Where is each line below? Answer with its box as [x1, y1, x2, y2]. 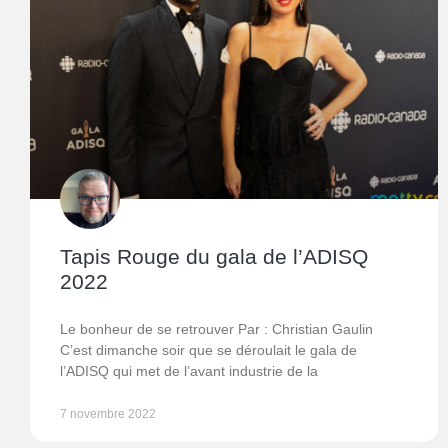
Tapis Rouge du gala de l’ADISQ [60, 245, 368, 269]
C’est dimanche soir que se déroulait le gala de [60, 342, 357, 359]
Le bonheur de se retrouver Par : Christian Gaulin [60, 321, 373, 338]
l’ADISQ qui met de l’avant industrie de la [60, 363, 318, 380]
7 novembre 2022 [60, 407, 156, 422]
